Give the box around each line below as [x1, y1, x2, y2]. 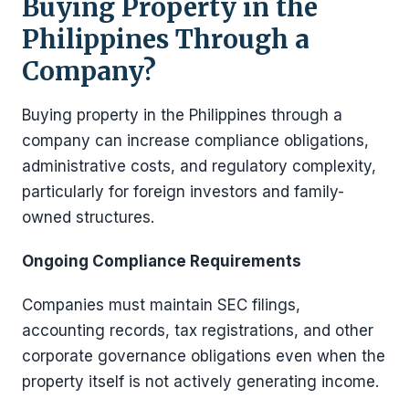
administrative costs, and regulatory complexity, [22, 156, 376, 175]
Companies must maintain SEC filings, [22, 295, 300, 314]
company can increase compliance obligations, [22, 131, 369, 150]
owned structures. [22, 207, 154, 226]
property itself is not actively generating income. [22, 372, 379, 391]
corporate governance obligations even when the [22, 346, 385, 365]
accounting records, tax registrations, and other [22, 320, 373, 340]
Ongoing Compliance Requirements [22, 251, 301, 270]
